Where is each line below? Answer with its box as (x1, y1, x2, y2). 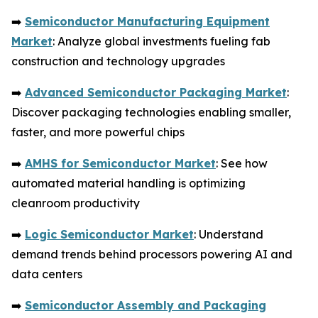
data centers (11, 266, 82, 281)
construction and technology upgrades (11, 53, 225, 68)
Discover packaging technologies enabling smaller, (11, 104, 291, 119)
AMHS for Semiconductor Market (25, 155, 216, 170)
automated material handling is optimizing (11, 175, 246, 190)
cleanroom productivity (11, 195, 140, 210)
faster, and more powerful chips (11, 124, 185, 139)
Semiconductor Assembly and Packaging (25, 297, 266, 312)
